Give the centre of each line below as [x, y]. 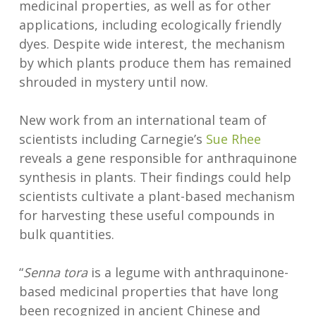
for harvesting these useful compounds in [146, 215]
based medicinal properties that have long [148, 291]
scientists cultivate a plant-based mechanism [157, 196]
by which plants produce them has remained [155, 63]
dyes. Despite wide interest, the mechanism [152, 44]
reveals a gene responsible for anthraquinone [158, 158]
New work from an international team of [142, 120]
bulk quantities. [66, 234]
